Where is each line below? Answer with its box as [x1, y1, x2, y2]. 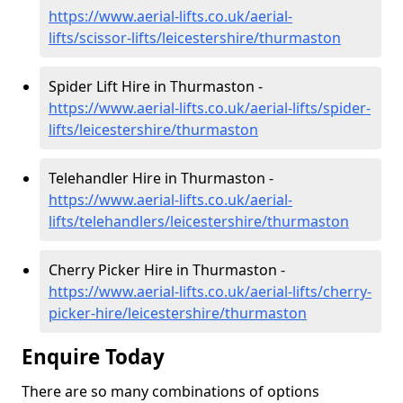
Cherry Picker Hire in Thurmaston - [49, 260, 285, 280]
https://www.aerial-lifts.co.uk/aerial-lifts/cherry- [49, 282, 372, 301]
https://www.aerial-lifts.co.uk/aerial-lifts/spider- [49, 98, 371, 118]
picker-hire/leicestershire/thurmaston [49, 303, 307, 323]
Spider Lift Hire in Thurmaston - [49, 76, 263, 96]
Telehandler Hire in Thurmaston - [49, 168, 273, 188]
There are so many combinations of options [22, 381, 319, 401]
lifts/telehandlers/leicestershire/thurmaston [49, 211, 349, 231]
